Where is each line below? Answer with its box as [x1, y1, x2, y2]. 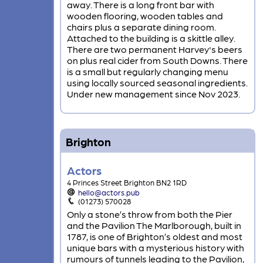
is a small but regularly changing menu [66, 66, 228, 77]
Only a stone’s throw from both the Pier [66, 208, 232, 220]
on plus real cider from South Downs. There [66, 55, 248, 66]
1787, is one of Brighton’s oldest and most [66, 231, 242, 242]
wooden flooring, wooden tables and [66, 10, 223, 22]
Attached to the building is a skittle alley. [66, 32, 235, 44]
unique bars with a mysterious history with [66, 242, 244, 254]
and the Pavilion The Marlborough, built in [66, 220, 241, 231]
